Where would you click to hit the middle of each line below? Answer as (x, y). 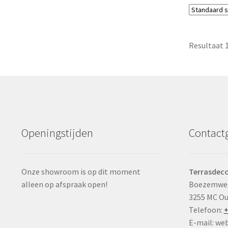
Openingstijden (57, 133)
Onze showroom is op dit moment (81, 171)
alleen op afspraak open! (64, 184)
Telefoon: (206, 209)
